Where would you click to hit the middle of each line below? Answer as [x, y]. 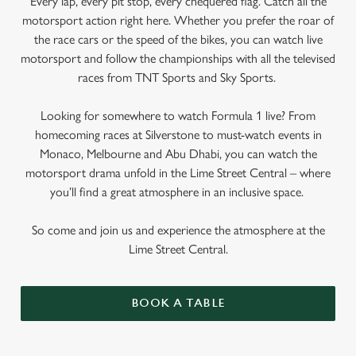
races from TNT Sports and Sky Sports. [178, 77]
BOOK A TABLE [178, 303]
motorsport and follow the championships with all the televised [178, 58]
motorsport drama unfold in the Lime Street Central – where [178, 173]
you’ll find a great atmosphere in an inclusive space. [178, 192]
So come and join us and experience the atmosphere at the [178, 230]
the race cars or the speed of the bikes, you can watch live [178, 39]
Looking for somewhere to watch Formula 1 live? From [178, 116]
